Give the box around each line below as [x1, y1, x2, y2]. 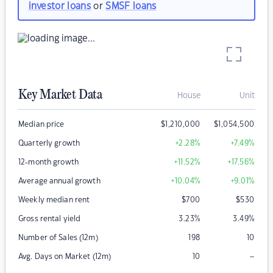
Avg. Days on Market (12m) [18, 253, 112, 261]
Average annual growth [18, 177, 101, 185]
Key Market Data [18, 88, 102, 103]
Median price [18, 121, 65, 129]
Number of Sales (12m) [18, 234, 98, 242]
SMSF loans [105, 1, 157, 11]
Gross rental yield [18, 215, 81, 223]
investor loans [28, 1, 91, 11]
